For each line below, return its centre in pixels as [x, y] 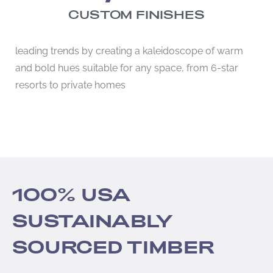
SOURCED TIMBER [113, 247]
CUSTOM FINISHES [136, 15]
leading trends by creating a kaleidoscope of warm [129, 50]
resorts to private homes [70, 84]
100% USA [72, 194]
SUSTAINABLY [93, 221]
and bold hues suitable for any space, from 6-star [127, 67]
